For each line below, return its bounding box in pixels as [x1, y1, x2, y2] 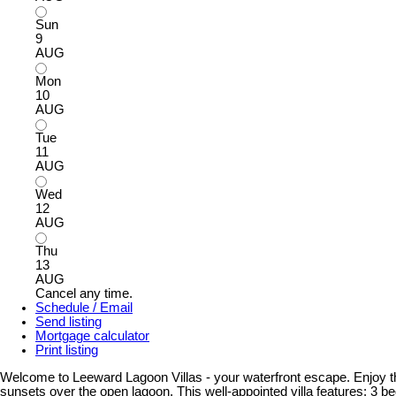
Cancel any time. [35, 286, 133, 301]
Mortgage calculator [35, 328, 149, 343]
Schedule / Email [35, 300, 133, 315]
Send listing [35, 314, 102, 329]
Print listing [35, 342, 98, 357]
